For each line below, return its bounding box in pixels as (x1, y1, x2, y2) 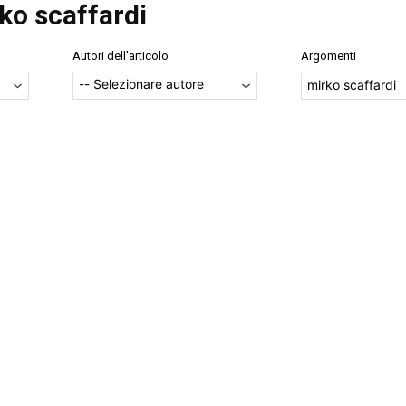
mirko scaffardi (307, 77, 396, 93)
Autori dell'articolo (72, 48, 169, 63)
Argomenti (301, 48, 356, 63)
